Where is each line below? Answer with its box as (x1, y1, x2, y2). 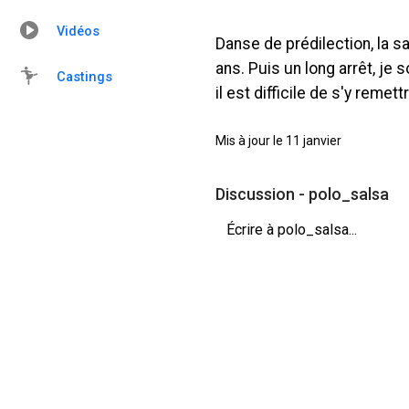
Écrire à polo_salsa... (226, 221, 357, 238)
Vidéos (57, 24, 100, 39)
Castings (57, 69, 112, 85)
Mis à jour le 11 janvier (215, 133, 341, 148)
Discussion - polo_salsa (215, 184, 389, 204)
